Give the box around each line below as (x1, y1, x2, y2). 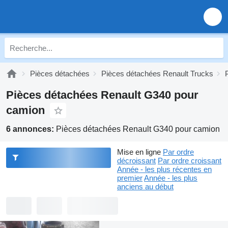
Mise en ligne (117, 148, 161, 156)
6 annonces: (6, 125, 56, 133)
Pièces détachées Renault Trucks (101, 69, 213, 78)
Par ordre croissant (158, 156, 221, 165)
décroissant (117, 156, 156, 165)
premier (117, 174, 142, 182)
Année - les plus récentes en (117, 165, 212, 174)
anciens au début (117, 182, 174, 191)
